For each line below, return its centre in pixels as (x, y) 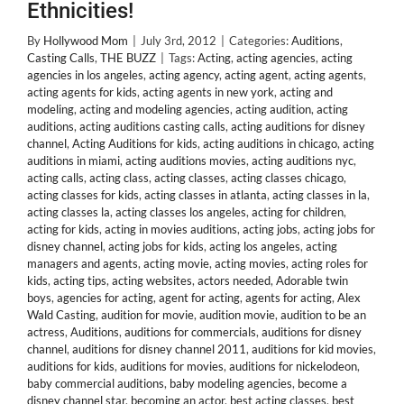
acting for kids (63, 229)
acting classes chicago (287, 178)
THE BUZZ (128, 58)
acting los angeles (255, 246)
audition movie (237, 315)
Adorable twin (312, 280)
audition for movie (147, 315)
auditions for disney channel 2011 (159, 349)
